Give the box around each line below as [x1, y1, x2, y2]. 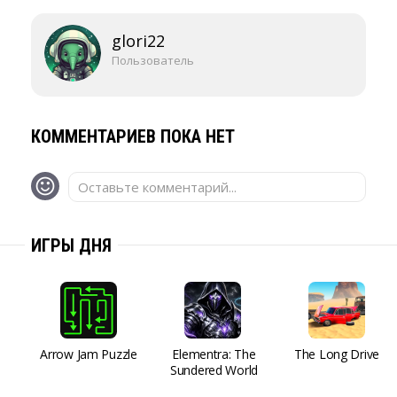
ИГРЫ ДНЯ [31, 235, 112, 256]
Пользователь [112, 52, 194, 68]
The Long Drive [293, 346, 380, 362]
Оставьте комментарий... [78, 178, 237, 196]
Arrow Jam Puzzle [40, 346, 137, 362]
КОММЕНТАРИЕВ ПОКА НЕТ [31, 126, 235, 147]
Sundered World [169, 362, 259, 378]
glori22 [112, 30, 165, 51]
